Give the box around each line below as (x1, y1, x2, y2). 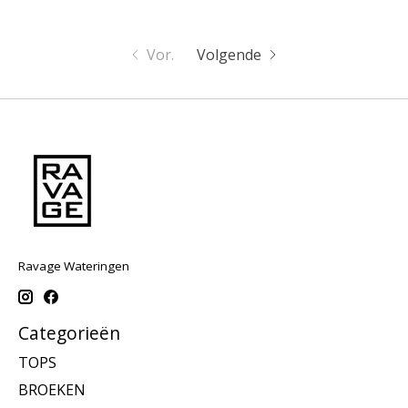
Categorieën (18, 321, 120, 346)
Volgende (197, 45, 262, 66)
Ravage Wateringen (18, 258, 129, 275)
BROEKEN (18, 379, 86, 400)
